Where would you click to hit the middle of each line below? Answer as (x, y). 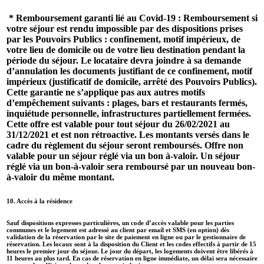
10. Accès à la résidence (41, 201)
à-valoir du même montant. (60, 177)
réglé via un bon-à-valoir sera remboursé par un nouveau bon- (131, 166)
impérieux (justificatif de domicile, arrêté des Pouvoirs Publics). (132, 81)
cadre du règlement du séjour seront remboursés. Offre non (125, 145)
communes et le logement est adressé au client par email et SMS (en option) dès (118, 230)
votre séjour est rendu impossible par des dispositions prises (125, 28)
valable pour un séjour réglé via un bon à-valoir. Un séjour (123, 156)
